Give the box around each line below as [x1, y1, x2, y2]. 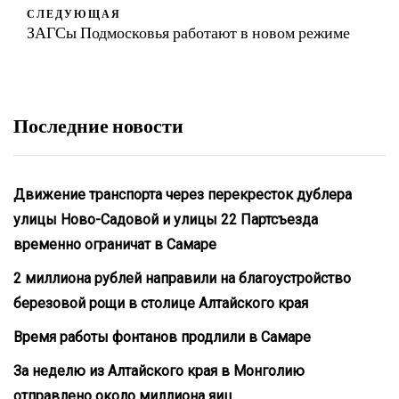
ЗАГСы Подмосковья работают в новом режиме [27, 21, 350, 42]
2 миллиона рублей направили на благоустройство [13, 269, 351, 287]
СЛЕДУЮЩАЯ [27, 6, 121, 20]
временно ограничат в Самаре [13, 235, 216, 253]
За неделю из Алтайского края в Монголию [13, 362, 305, 379]
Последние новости [13, 112, 183, 136]
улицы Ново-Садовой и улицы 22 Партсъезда [13, 210, 318, 228]
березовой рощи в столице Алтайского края [13, 294, 308, 312]
